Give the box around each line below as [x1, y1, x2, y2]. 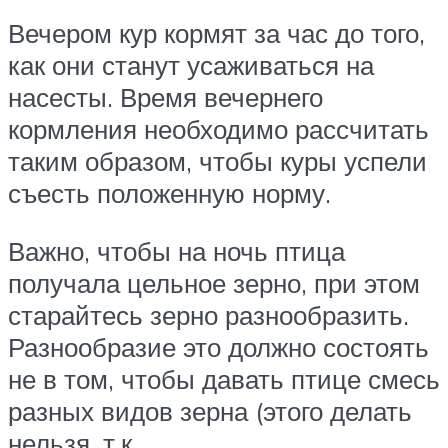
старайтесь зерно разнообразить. [8, 298, 409, 331]
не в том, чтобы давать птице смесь [8, 362, 440, 395]
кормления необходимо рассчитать [8, 113, 429, 146]
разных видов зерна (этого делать [8, 394, 412, 427]
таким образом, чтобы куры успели [8, 145, 427, 178]
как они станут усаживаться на [8, 49, 374, 82]
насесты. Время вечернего [8, 81, 323, 114]
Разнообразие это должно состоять [8, 330, 429, 363]
